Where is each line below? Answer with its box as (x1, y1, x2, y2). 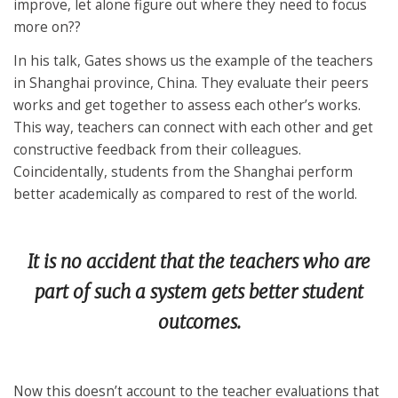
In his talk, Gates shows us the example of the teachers (13, 51, 373, 70)
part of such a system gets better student (35, 281, 363, 305)
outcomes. (157, 311, 241, 335)
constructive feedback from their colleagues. (13, 139, 301, 159)
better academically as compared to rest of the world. (13, 184, 357, 203)
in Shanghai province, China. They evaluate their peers (13, 73, 369, 92)
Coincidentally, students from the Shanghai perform (13, 162, 353, 181)
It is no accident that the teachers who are (28, 251, 370, 275)
